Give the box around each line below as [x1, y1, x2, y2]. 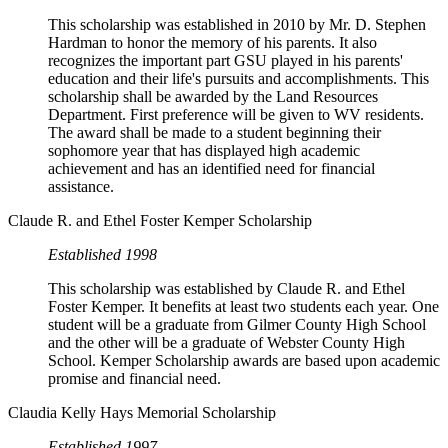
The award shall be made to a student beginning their [48, 124, 381, 142]
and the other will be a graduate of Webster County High [48, 334, 405, 352]
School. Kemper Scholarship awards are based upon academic [48, 352, 440, 370]
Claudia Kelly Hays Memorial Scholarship [8, 404, 276, 422]
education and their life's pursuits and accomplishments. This [48, 70, 429, 88]
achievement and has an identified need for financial [48, 160, 375, 178]
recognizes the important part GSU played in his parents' [48, 52, 403, 70]
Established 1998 [48, 246, 157, 264]
